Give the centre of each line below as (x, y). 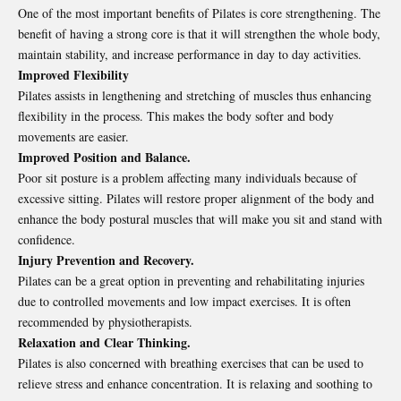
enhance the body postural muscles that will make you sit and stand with (200, 218)
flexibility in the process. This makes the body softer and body (176, 115)
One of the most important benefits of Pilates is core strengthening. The (199, 13)
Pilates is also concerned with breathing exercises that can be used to (191, 363)
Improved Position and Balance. (104, 157)
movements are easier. (73, 136)
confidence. (47, 239)
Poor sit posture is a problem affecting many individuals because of (188, 177)
